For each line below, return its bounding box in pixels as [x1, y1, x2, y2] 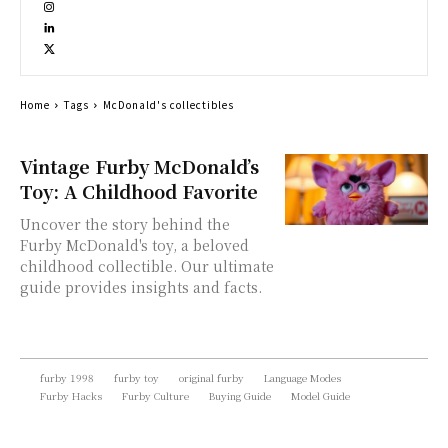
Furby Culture [122, 388, 189, 403]
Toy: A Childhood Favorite [20, 178, 258, 204]
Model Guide [291, 388, 350, 403]
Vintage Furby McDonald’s [20, 153, 259, 179]
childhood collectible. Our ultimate [20, 256, 274, 276]
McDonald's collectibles [103, 97, 234, 112]
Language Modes [264, 370, 341, 385]
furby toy [114, 370, 159, 385]
